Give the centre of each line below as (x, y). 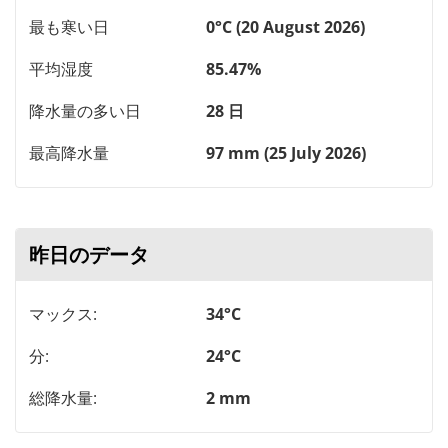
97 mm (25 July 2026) (286, 152)
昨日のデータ (89, 254)
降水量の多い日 (85, 110)
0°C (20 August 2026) (285, 26)
